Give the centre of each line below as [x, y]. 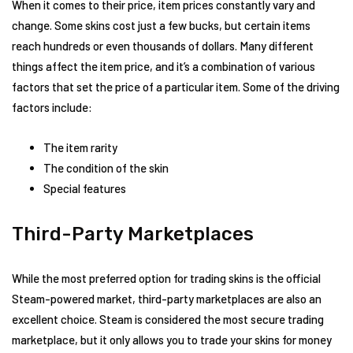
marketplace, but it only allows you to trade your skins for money [172, 340]
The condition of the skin [106, 168]
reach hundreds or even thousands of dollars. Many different [163, 46]
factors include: [52, 108]
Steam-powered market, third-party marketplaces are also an [167, 299]
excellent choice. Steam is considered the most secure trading [168, 320]
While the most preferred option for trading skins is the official [166, 279]
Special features [85, 189]
